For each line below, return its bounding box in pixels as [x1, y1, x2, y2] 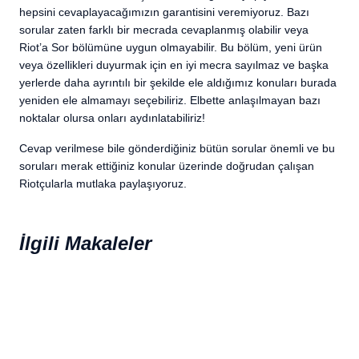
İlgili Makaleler [19, 232, 151, 254]
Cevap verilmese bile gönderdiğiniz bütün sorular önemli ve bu [19, 142, 335, 155]
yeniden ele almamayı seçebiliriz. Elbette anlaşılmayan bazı [19, 94, 321, 107]
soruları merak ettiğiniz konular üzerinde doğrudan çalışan [19, 159, 314, 172]
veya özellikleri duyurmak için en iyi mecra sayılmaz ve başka [19, 58, 329, 71]
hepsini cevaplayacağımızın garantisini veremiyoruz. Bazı [19, 6, 309, 18]
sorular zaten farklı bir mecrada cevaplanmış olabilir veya [19, 23, 309, 36]
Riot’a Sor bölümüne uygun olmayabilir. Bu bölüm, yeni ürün [19, 41, 322, 54]
